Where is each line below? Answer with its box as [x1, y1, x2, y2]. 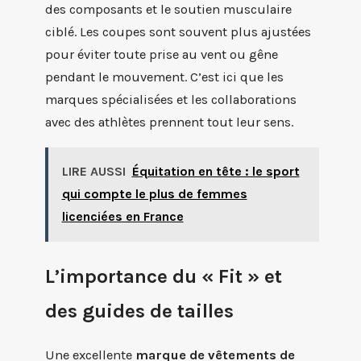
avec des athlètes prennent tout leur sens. [45, 114, 293, 131]
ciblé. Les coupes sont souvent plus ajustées [45, 24, 311, 40]
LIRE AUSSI [61, 164, 126, 180]
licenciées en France [61, 209, 184, 225]
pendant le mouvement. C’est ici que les [45, 69, 284, 85]
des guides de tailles [45, 298, 234, 322]
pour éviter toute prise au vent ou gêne [45, 47, 278, 63]
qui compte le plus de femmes [61, 186, 247, 202]
